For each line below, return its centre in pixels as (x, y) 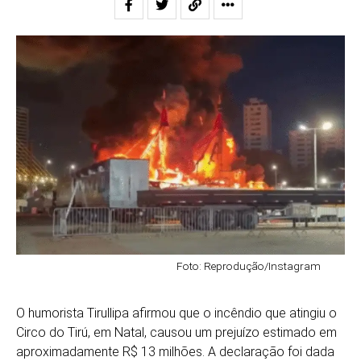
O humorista (52, 313)
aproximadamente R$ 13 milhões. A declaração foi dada (175, 351)
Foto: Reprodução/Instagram (249, 266)
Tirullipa (108, 313)
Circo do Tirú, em (65, 332)
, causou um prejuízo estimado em (241, 332)
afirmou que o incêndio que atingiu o (233, 313)
